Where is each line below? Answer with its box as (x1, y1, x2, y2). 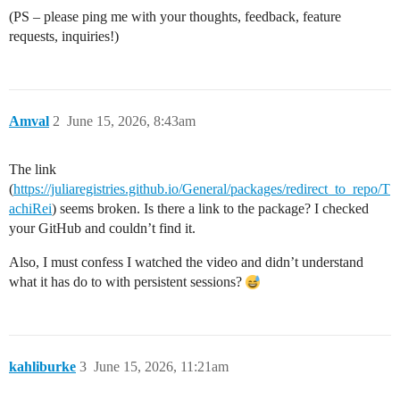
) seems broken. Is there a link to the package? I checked (52, 201, 369, 216)
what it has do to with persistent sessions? (9, 274, 246, 289)
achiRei (9, 201, 52, 216)
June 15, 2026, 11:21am (94, 359, 229, 374)
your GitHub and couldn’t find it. (9, 221, 196, 236)
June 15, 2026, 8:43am (67, 113, 196, 129)
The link (9, 162, 56, 177)
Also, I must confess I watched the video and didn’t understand (9, 254, 363, 270)
